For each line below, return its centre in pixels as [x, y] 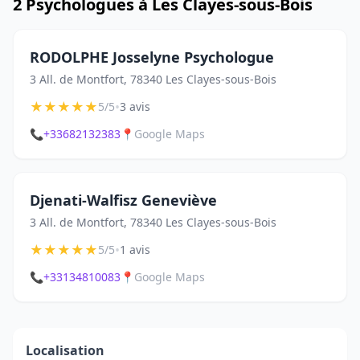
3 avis [135, 106]
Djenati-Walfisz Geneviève [123, 200]
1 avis [135, 250]
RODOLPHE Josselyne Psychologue [152, 57]
